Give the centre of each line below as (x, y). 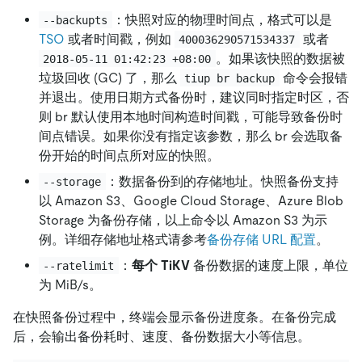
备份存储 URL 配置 (261, 239)
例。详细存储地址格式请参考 (123, 239)
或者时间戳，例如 (120, 39)
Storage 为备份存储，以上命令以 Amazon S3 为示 (183, 220)
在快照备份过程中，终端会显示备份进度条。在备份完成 (175, 317)
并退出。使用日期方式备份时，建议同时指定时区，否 (194, 97)
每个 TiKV (160, 265)
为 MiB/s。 (70, 284)
